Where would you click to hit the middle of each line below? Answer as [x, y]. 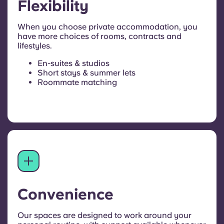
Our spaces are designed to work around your [104, 215]
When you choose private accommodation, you [107, 27]
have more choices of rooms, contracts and [99, 36]
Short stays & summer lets [86, 73]
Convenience [65, 194]
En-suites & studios [73, 63]
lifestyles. [35, 46]
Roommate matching [77, 82]
